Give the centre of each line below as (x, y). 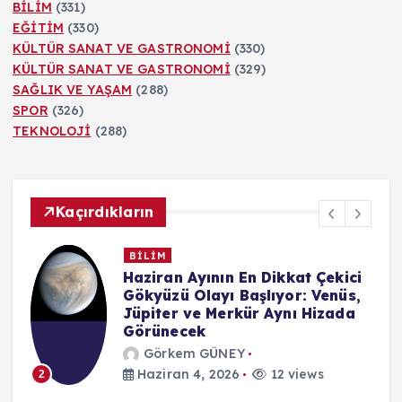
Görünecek (164, 332)
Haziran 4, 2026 (187, 374)
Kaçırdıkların (105, 211)
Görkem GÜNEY (194, 353)
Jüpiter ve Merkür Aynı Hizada (239, 314)
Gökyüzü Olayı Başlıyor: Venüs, (241, 296)
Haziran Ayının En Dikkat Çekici (242, 278)
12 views (295, 374)
